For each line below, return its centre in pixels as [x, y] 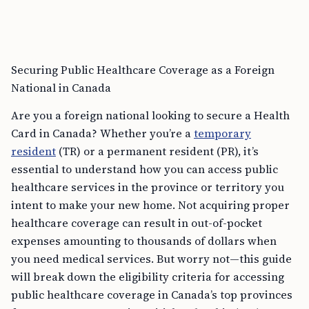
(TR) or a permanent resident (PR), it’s [157, 151]
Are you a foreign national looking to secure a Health [150, 115]
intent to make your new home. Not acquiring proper [150, 205]
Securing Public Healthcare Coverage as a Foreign [143, 70]
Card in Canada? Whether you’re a [102, 133]
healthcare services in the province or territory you [148, 187]
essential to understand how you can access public [144, 169]
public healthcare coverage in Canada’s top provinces [152, 295]
